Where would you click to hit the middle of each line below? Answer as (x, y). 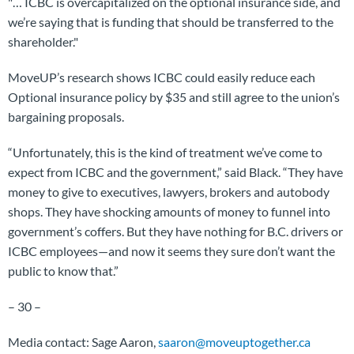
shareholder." (43, 41)
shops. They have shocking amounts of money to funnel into (169, 211)
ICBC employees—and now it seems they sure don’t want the (171, 251)
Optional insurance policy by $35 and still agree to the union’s (174, 97)
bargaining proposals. (66, 117)
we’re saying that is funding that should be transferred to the (171, 22)
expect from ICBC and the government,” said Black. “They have (175, 172)
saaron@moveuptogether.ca (234, 342)
